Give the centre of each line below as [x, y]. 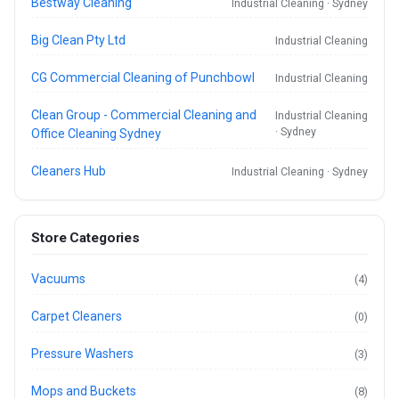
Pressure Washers [83, 353]
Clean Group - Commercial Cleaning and [144, 114]
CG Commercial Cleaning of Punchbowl [143, 77]
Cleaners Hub [69, 171]
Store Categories [85, 238]
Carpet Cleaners [77, 316]
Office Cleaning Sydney [97, 133]
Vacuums [59, 278]
